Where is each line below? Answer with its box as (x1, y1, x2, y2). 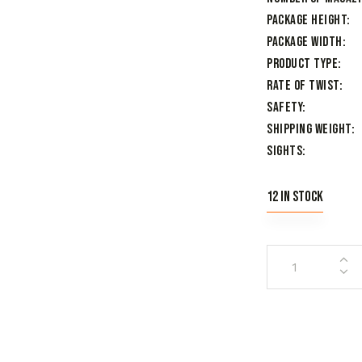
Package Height (267, 12, 347, 29)
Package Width (267, 34, 343, 51)
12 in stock (267, 187, 323, 205)
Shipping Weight (267, 121, 351, 138)
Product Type (267, 56, 338, 73)
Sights (267, 143, 302, 160)
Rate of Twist (267, 78, 339, 95)
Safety (267, 99, 302, 116)
